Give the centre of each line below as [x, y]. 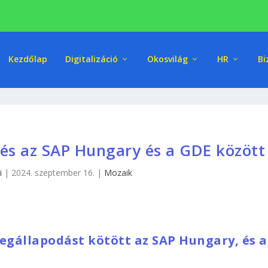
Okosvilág [167, 59]
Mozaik [118, 173]
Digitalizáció [91, 59]
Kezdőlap [28, 59]
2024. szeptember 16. [53, 173]
